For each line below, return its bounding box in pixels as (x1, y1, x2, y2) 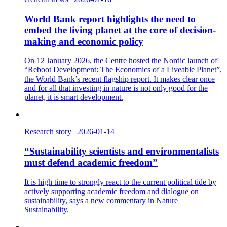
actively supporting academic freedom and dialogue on (24, 186, 199, 196)
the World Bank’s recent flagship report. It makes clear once (24, 74, 215, 84)
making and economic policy (24, 35, 143, 47)
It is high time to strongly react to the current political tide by (24, 177, 216, 186)
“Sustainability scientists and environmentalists (24, 146, 219, 157)
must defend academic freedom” (24, 157, 158, 168)
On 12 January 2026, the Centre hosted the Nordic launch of (24, 56, 217, 65)
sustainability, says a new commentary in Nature (24, 196, 178, 205)
